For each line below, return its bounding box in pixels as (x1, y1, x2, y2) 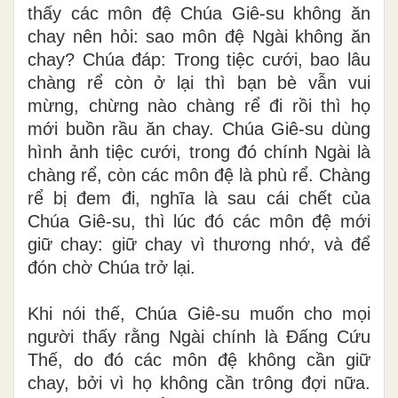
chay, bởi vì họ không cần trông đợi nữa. (28, 373, 370, 394)
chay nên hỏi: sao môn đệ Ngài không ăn (28, 27, 370, 47)
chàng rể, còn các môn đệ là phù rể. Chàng (28, 165, 370, 186)
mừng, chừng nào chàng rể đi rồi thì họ (28, 96, 370, 116)
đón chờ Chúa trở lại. (28, 258, 195, 278)
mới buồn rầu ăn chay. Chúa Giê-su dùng (28, 119, 370, 139)
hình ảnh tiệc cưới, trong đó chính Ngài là (28, 142, 370, 163)
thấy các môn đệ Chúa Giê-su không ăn (28, 4, 370, 24)
